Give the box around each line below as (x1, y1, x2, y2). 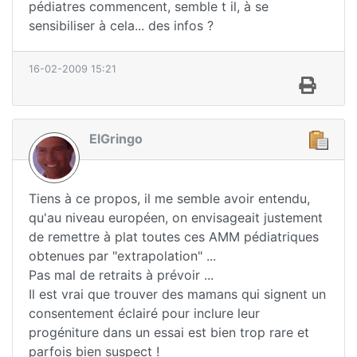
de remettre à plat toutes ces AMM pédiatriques (29, 228, 319, 245)
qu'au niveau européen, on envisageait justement (29, 209, 323, 226)
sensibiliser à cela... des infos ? (29, 17, 214, 33)
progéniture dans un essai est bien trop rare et (29, 324, 309, 340)
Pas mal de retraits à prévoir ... (29, 266, 214, 283)
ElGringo (89, 130, 143, 147)
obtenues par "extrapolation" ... (29, 247, 216, 264)
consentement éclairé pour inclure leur (29, 304, 260, 321)
